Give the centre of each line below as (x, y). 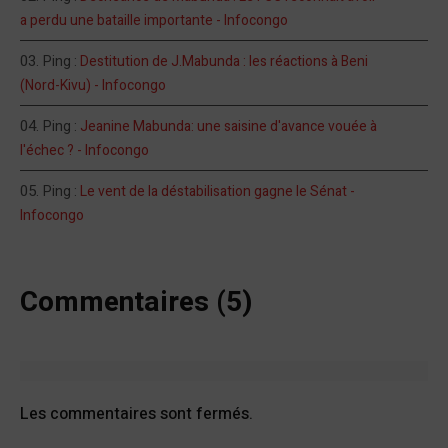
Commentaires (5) (136, 302)
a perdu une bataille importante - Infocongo (154, 20)
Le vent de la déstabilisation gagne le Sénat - (217, 191)
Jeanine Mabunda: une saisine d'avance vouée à (228, 126)
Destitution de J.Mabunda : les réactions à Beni (224, 61)
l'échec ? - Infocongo (84, 150)
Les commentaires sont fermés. (136, 414)
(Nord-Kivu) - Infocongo (93, 85)
